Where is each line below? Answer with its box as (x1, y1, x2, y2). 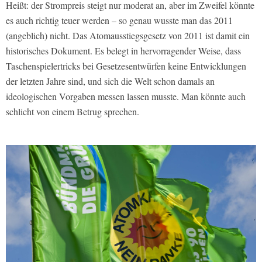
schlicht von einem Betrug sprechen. (6, 105, 139, 118)
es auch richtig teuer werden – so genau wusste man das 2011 (6, 14, 233, 27)
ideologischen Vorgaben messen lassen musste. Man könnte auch (6, 90, 246, 103)
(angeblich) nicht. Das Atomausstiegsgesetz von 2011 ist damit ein (6, 29, 250, 42)
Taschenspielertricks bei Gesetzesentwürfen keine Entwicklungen (6, 60, 246, 73)
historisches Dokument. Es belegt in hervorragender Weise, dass (6, 44, 241, 57)
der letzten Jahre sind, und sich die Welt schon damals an (6, 75, 215, 88)
